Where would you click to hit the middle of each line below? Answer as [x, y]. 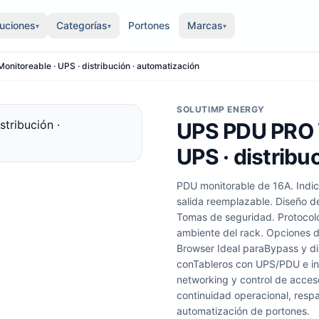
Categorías [82, 25]
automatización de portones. [243, 311]
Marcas [205, 25]
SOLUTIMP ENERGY [221, 109]
